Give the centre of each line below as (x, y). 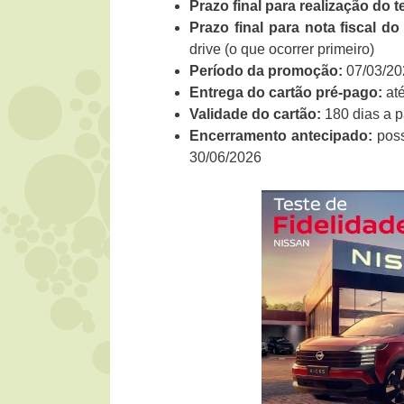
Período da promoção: (266, 71)
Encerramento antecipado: (281, 136)
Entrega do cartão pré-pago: (286, 93)
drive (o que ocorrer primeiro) (282, 50)
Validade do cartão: (255, 115)
